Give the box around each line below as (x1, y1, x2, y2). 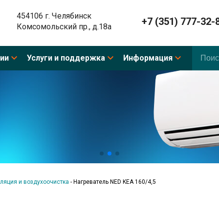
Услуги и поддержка (27, 53, 105, 63)
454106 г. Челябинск (16, 11, 91, 21)
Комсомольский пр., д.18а (16, 22, 111, 31)
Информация (123, 53, 173, 63)
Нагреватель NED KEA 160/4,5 (73, 178, 156, 185)
